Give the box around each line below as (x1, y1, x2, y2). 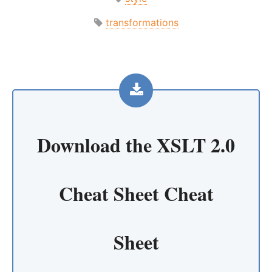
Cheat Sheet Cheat (58, 178, 214, 208)
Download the (37, 130, 157, 159)
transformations (105, 16, 178, 29)
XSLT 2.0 (157, 130, 235, 159)
